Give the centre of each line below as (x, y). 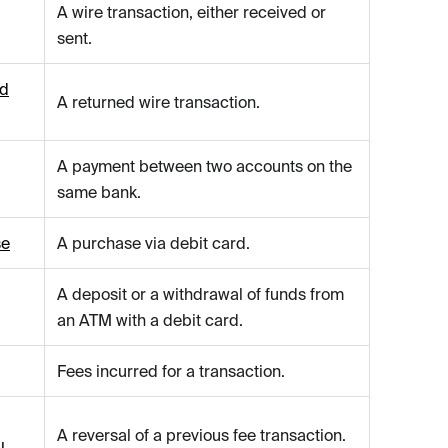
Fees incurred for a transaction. (171, 371)
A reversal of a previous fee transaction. (201, 435)
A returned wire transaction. (158, 102)
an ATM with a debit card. (150, 320)
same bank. (99, 192)
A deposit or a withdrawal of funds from (200, 294)
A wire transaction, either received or (191, 12)
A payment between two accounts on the (204, 166)
